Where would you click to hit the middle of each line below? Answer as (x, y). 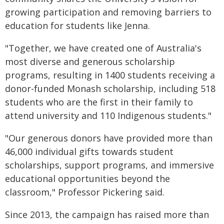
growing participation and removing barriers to (108, 12)
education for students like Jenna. (77, 26)
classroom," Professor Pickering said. (85, 192)
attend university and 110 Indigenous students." (108, 116)
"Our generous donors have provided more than (109, 138)
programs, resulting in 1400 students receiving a (110, 75)
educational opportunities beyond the (87, 179)
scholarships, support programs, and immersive (109, 165)
